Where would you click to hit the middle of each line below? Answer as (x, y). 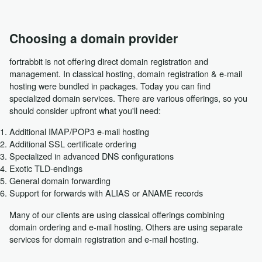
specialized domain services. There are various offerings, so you (128, 98)
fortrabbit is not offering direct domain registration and (108, 61)
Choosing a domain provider (93, 38)
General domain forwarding (60, 181)
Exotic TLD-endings (46, 168)
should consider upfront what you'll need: (85, 110)
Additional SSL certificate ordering (73, 144)
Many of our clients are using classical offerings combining (117, 214)
